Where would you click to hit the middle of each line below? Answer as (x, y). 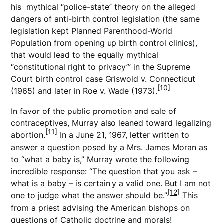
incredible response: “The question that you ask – (104, 171)
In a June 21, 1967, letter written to (123, 135)
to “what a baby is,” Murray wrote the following (100, 159)
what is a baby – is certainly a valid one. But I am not (111, 183)
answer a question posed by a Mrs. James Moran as (109, 147)
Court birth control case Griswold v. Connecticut (103, 78)
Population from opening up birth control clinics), (104, 43)
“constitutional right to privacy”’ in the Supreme (101, 66)
